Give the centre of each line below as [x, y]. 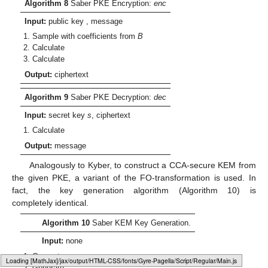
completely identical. [50, 203]
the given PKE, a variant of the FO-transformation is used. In [134, 178]
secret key [67, 115]
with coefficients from [100, 36]
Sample [47, 36]
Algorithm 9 [47, 97]
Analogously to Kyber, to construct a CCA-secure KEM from [142, 165]
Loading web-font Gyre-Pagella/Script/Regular [70, 261]
